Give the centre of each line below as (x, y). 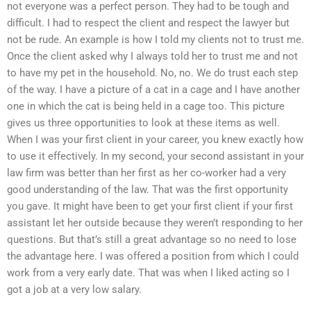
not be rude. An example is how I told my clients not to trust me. (155, 40)
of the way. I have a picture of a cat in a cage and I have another (153, 90)
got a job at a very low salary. (74, 290)
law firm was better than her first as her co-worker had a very (146, 173)
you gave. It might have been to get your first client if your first (150, 207)
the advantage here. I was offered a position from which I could (153, 257)
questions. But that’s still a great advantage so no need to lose (152, 240)
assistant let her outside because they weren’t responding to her (155, 223)
